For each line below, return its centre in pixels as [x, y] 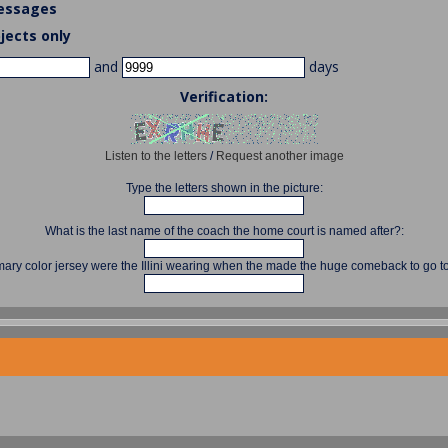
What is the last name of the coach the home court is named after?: [224, 231]
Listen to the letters [155, 156]
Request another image [279, 156]
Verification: [224, 97]
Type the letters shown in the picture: [224, 188]
